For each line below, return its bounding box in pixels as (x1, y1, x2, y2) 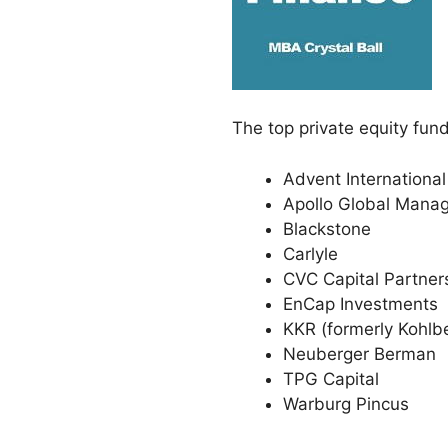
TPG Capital (283, 368, 379, 389)
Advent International (283, 168, 446, 189)
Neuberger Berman (283, 343, 436, 364)
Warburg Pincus (283, 393, 409, 414)
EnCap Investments (283, 293, 438, 314)
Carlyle (283, 243, 338, 264)
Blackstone (283, 218, 371, 239)
